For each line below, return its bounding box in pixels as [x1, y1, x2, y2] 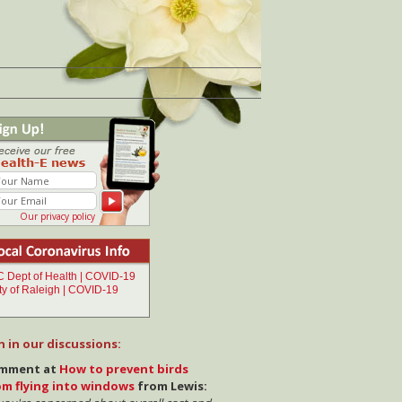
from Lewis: [134, 378, 207, 395]
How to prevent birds [58, 361, 188, 378]
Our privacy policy [19, 210, 95, 223]
